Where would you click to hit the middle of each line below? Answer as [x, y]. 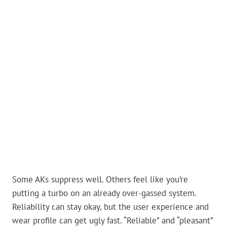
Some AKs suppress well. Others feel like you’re [100, 180]
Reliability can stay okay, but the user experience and [110, 207]
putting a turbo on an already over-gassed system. [104, 193]
